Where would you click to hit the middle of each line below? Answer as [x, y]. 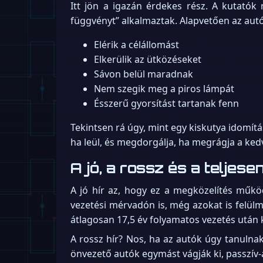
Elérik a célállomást [136, 45]
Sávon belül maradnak [144, 74]
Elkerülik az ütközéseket [148, 60]
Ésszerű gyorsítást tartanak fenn [166, 104]
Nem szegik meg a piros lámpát [164, 89]
